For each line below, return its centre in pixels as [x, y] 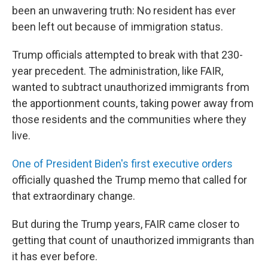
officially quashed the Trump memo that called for [130, 180]
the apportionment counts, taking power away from [133, 103]
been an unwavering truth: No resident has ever [124, 11]
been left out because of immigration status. [118, 27]
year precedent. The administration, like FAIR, [118, 71]
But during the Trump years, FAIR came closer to [126, 224]
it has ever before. [55, 257]
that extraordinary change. [74, 196]
